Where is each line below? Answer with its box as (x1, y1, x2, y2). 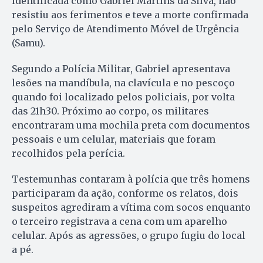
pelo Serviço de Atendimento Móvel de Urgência (12, 23, 239, 35)
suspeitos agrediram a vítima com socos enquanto (12, 201, 251, 214)
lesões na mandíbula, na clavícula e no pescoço (12, 77, 235, 89)
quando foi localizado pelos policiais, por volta (12, 91, 235, 103)
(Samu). (12, 37, 45, 49)
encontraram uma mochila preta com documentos (12, 119, 250, 131)
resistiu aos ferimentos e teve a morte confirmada (12, 9, 248, 21)
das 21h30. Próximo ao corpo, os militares (12, 105, 209, 117)
